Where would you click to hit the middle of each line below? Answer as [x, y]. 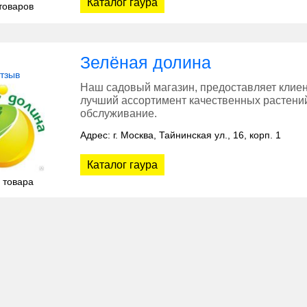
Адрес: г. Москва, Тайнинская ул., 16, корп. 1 [181, 135]
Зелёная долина [146, 63]
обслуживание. [119, 114]
